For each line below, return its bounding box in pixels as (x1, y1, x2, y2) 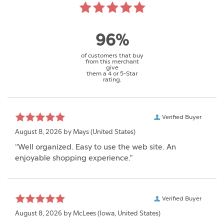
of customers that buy (80, 51, 143, 59)
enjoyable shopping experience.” (15, 153, 132, 162)
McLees (73, 209, 96, 217)
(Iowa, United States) (96, 209, 160, 217)
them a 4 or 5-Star (86, 69, 137, 77)
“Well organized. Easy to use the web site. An (15, 142, 176, 151)
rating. (102, 75, 121, 83)
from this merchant (85, 57, 139, 65)
